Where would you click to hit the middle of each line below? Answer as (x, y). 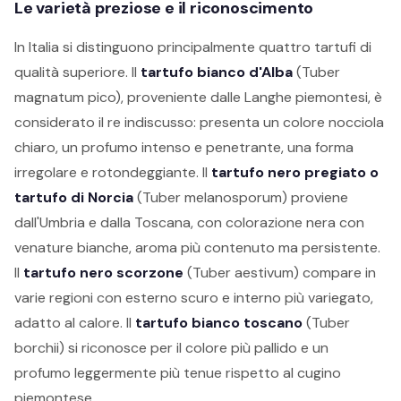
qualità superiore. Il (77, 72)
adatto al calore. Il (75, 323)
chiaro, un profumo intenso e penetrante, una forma (184, 147)
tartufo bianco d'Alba (217, 72)
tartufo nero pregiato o (295, 172)
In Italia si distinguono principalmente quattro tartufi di (193, 47)
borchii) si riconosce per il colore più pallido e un (171, 348)
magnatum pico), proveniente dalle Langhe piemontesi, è (198, 97)
